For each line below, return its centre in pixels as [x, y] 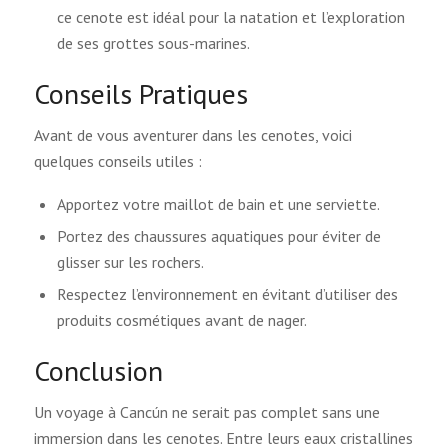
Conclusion [98, 370]
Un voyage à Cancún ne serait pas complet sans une [206, 412]
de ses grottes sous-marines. [153, 42]
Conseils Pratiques [140, 93]
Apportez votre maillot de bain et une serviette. [218, 203]
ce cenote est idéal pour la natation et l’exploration [230, 16]
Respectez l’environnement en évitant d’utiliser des [227, 293]
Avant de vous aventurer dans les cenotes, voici [192, 135]
